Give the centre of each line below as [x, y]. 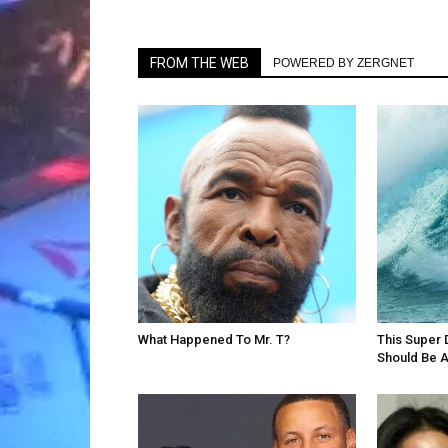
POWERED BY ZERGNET [343, 62]
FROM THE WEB [199, 62]
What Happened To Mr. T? [214, 339]
